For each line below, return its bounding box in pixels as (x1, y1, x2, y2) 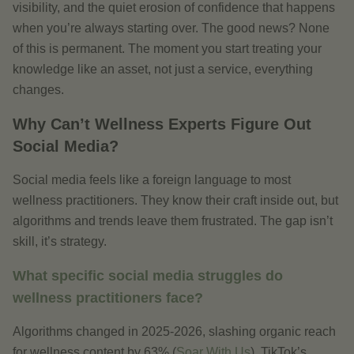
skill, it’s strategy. (13, 235, 107, 248)
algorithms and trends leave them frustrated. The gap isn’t (13, 214, 333, 228)
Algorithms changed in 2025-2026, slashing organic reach (13, 325, 336, 338)
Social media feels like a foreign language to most (13, 173, 291, 186)
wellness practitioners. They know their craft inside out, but (13, 194, 338, 207)
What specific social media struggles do (13, 268, 283, 284)
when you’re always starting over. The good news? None (13, 21, 330, 35)
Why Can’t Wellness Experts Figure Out (13, 115, 311, 133)
